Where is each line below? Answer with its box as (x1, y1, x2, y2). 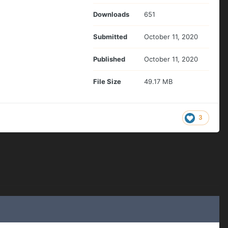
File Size (93, 77, 121, 85)
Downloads (93, 10, 129, 18)
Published (93, 54, 125, 63)
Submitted (93, 32, 127, 41)
